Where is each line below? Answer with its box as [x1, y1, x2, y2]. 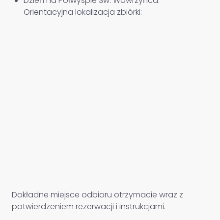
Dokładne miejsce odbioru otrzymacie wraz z [12, 189, 183, 200]
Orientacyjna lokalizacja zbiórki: [24, 6, 142, 18]
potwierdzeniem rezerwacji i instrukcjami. [12, 201, 165, 212]
